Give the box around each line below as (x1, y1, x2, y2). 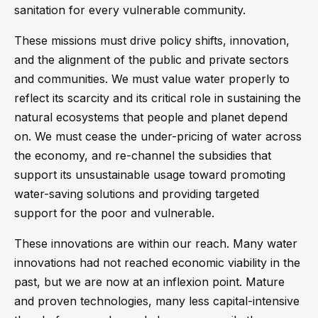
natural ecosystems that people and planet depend (14, 110, 287, 124)
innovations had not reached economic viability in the (14, 256, 300, 270)
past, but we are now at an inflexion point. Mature (14, 275, 285, 289)
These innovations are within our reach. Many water (14, 236, 297, 251)
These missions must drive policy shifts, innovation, (14, 33, 290, 48)
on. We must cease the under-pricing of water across (14, 129, 302, 143)
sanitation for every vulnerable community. (14, 3, 246, 17)
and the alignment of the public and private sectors (14, 53, 289, 67)
